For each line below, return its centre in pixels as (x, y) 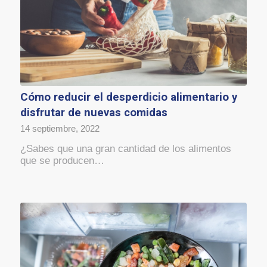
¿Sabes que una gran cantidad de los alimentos (125, 149)
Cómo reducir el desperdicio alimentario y (128, 97)
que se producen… (62, 161)
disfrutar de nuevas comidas (94, 113)
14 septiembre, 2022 (60, 129)
